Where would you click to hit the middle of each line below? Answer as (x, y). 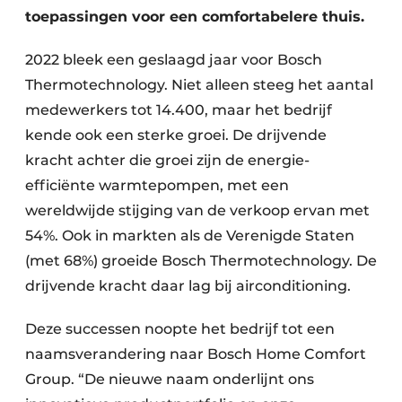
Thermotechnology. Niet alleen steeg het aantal (199, 85)
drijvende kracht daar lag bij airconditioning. (188, 286)
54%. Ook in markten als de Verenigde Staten (190, 236)
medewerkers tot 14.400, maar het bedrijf (179, 110)
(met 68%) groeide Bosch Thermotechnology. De (201, 261)
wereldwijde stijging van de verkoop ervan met (197, 210)
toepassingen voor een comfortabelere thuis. (197, 17)
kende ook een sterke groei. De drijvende (176, 135)
